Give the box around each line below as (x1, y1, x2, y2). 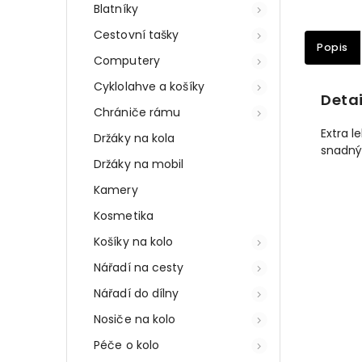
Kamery (94, 181, 138, 198)
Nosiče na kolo (94, 310, 176, 327)
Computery (94, 52, 160, 69)
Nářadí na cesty (94, 259, 184, 276)
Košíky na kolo (94, 233, 174, 250)
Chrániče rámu (94, 103, 181, 120)
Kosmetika (94, 207, 154, 224)
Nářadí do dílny (94, 284, 179, 301)
